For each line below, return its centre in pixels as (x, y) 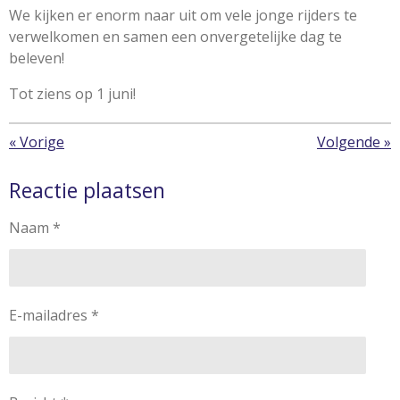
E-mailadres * (54, 315)
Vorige (42, 142)
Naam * (35, 227)
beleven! (37, 58)
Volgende (349, 142)
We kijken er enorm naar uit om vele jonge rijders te (183, 15)
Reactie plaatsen (87, 190)
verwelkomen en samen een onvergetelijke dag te (175, 36)
